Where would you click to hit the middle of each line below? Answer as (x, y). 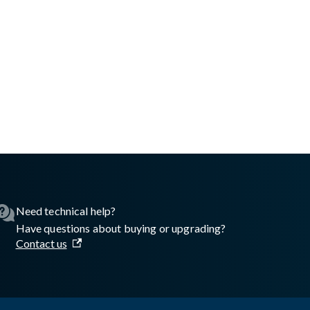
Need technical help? (66, 210)
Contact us (41, 243)
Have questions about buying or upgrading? (121, 228)
